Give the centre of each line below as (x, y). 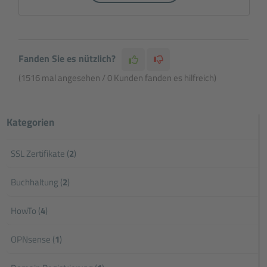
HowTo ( (26, 211)
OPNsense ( (33, 240)
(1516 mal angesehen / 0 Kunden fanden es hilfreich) (118, 78)
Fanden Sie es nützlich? (67, 59)
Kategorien (31, 122)
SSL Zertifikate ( (40, 154)
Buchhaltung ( (37, 182)
